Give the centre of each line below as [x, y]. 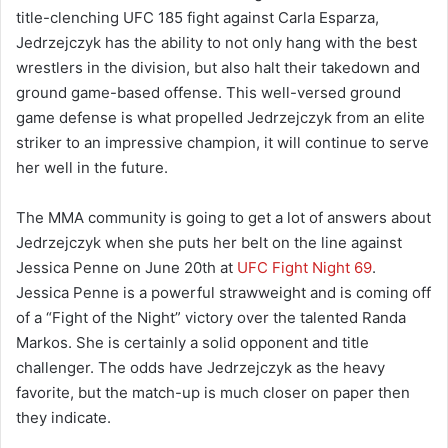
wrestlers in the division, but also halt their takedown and [218, 67]
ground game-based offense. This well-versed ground [208, 92]
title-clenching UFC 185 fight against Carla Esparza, [197, 17]
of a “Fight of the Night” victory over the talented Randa [211, 317]
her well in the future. [92, 167]
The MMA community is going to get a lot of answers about [223, 217]
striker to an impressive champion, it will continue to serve [222, 142]
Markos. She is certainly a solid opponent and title [192, 342]
